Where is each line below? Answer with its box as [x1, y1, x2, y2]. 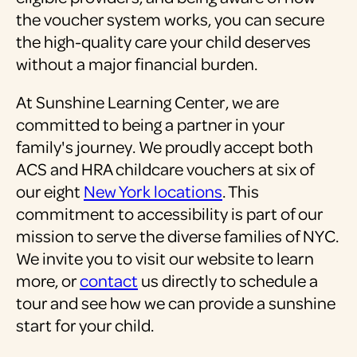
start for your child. [16, 314, 154, 336]
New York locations [84, 180, 222, 202]
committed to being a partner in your [16, 113, 284, 135]
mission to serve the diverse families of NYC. [16, 225, 339, 247]
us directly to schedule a [138, 269, 318, 292]
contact [80, 269, 138, 292]
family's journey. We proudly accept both [16, 135, 313, 158]
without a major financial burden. [16, 53, 257, 75]
